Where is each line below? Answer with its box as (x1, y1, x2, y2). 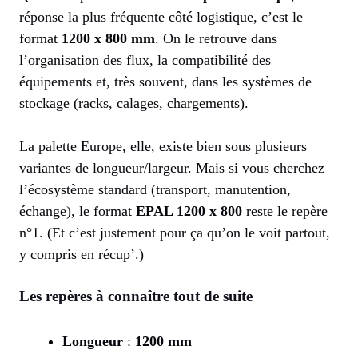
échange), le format (19, 203, 136, 220)
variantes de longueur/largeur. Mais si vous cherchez (19, 160, 324, 177)
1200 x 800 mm (62, 30, 155, 47)
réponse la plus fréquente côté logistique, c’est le (19, 9, 303, 26)
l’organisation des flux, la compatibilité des (19, 52, 271, 69)
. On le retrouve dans (155, 30, 277, 47)
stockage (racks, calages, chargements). (19, 95, 249, 112)
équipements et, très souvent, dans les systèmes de (19, 74, 312, 90)
